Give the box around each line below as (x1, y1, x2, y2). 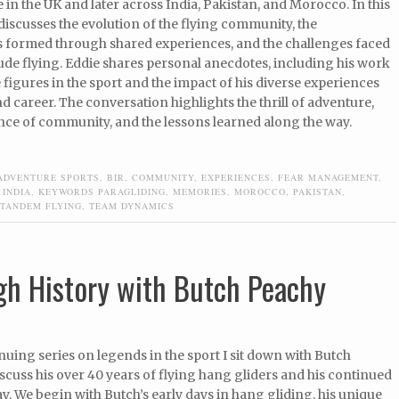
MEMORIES (173, 184, 227, 198)
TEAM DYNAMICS (89, 199, 175, 212)
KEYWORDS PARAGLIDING (38, 184, 166, 198)
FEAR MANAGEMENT (278, 170, 379, 183)
